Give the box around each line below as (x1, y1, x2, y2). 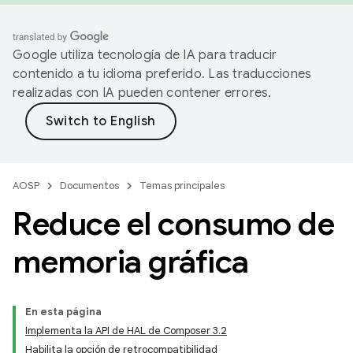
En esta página (25, 305, 102, 318)
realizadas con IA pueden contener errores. (13, 85, 272, 101)
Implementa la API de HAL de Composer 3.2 (25, 324, 227, 337)
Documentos (60, 179, 119, 192)
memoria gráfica (13, 242, 249, 281)
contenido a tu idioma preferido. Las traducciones (13, 66, 312, 82)
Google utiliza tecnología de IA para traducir (13, 47, 277, 63)
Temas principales (139, 179, 225, 192)
